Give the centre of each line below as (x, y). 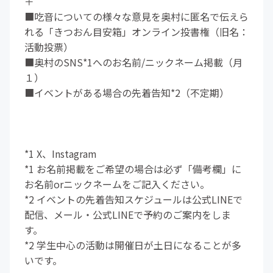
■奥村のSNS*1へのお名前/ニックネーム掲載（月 (133, 62)
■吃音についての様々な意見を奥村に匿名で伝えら (136, 16)
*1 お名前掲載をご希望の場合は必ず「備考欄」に (133, 169)
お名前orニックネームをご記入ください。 (117, 184)
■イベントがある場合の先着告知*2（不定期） (127, 93)
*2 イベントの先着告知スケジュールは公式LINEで (133, 199)
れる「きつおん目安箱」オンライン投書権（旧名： (136, 32)
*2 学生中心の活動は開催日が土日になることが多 (133, 245)
